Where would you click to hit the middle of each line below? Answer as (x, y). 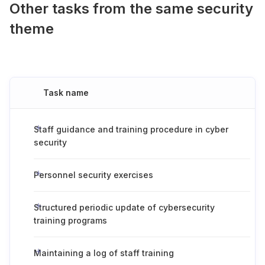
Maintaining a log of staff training (104, 253)
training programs (70, 220)
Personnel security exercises (93, 175)
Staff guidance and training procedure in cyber (131, 129)
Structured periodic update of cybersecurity (124, 207)
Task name (66, 93)
